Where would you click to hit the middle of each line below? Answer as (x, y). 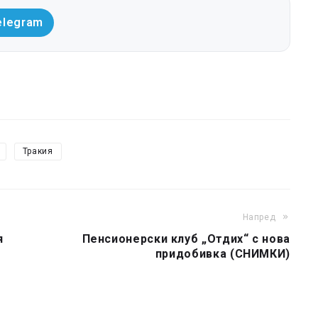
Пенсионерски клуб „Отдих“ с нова (186, 239)
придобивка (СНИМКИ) (223, 254)
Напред (259, 218)
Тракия (38, 152)
